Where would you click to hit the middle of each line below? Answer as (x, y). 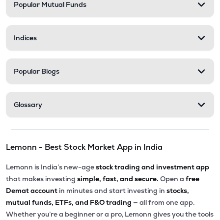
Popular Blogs (37, 71)
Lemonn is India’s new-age (50, 167)
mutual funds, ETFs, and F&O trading (69, 202)
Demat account (32, 191)
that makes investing (41, 179)
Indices (25, 38)
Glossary (28, 105)
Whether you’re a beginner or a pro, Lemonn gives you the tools (110, 214)
